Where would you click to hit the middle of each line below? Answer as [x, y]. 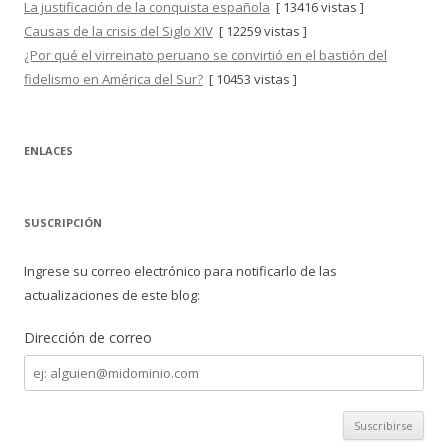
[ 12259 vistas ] [260, 31]
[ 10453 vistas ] [250, 79]
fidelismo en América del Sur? [113, 79]
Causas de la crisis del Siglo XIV [118, 31]
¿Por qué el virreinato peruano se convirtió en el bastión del [205, 55]
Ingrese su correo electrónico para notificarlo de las [180, 271]
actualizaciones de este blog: [112, 295]
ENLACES [48, 150]
